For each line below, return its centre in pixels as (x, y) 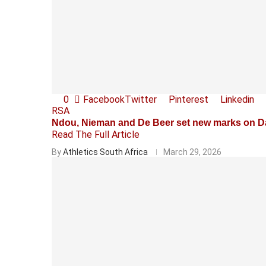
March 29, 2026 (192, 152)
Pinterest (189, 99)
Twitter (141, 99)
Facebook (104, 99)
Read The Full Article (96, 134)
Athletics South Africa (105, 152)
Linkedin (237, 99)
